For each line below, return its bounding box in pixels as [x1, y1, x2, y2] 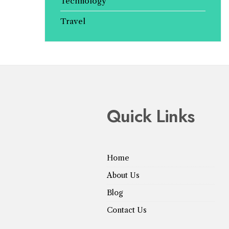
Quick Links [107, 104, 194, 129]
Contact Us [107, 205, 147, 215]
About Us [107, 171, 140, 180]
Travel [60, 16, 85, 27]
